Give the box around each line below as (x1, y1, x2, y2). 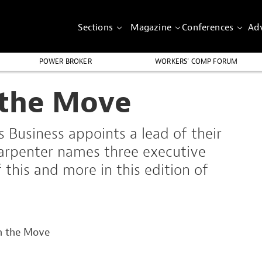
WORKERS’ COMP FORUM (155, 57, 238, 66)
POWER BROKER (39, 57, 92, 66)
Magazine (130, 22, 171, 33)
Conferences (182, 22, 233, 33)
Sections (77, 22, 113, 33)
